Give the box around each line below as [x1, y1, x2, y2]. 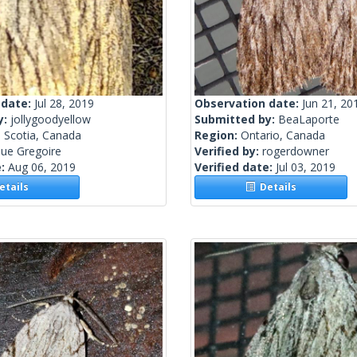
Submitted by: [194, 112, 278, 127]
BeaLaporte [278, 112, 339, 127]
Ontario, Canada [241, 127, 325, 143]
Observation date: [194, 96, 302, 112]
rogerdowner [262, 143, 329, 159]
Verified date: [194, 159, 276, 175]
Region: [194, 127, 241, 143]
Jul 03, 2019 [276, 159, 335, 175]
